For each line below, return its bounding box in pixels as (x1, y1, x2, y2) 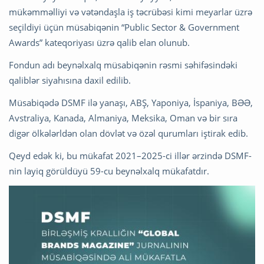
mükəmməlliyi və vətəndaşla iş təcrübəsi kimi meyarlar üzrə (9, 5, 252, 18)
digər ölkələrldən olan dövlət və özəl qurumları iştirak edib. (9, 127, 248, 139)
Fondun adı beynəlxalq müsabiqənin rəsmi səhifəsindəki (9, 58, 237, 71)
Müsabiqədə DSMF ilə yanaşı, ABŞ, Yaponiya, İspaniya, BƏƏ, (9, 96, 253, 108)
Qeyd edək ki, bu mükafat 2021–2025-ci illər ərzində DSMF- (9, 149, 252, 161)
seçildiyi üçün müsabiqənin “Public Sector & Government (9, 21, 239, 33)
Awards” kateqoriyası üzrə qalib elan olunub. (9, 36, 190, 48)
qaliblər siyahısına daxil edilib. (9, 74, 131, 86)
